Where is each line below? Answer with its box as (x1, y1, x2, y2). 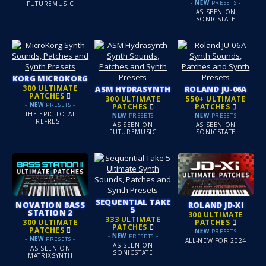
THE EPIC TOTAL (24, 110, 76, 119)
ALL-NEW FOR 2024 (185, 236, 247, 245)
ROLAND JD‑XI (188, 199, 244, 210)
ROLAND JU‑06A (184, 83, 247, 94)
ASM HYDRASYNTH (95, 83, 171, 94)
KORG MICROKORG (12, 72, 88, 84)
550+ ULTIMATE (185, 93, 246, 104)
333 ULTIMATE (105, 214, 161, 225)
